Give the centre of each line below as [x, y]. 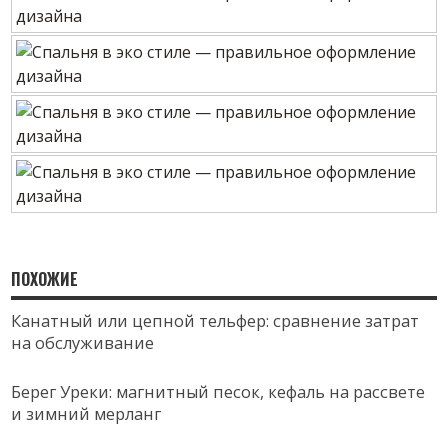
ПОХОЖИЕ [45, 279]
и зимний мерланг [86, 414]
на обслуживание [83, 343]
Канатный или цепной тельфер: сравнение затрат [215, 321]
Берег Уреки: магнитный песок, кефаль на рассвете [218, 392]
